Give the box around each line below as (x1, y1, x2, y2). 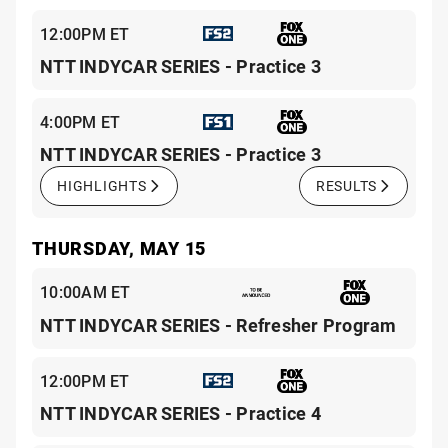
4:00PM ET (40, 111, 121, 133)
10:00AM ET (40, 281, 131, 303)
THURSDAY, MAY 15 (32, 236, 206, 261)
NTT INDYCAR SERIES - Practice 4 (40, 400, 321, 425)
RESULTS (315, 176, 377, 196)
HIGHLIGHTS (57, 176, 147, 196)
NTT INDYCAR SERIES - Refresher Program (40, 312, 397, 337)
